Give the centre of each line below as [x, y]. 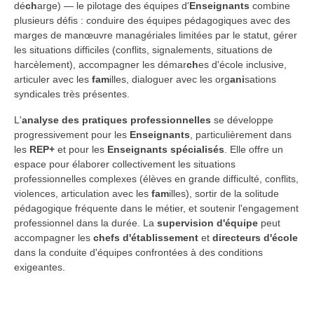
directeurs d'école [255, 238]
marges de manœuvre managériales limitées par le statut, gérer [156, 35]
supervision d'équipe [207, 223]
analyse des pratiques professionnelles [116, 120]
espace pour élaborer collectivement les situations [125, 164]
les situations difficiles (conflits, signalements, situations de [143, 49]
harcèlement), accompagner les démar [100, 64]
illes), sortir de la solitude [224, 194]
